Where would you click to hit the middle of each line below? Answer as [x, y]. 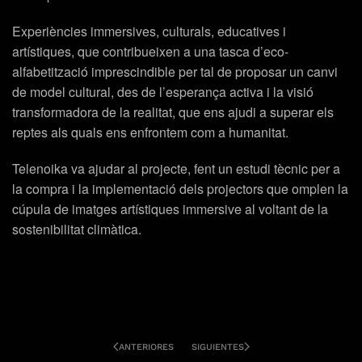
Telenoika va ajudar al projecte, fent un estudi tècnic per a [176, 169]
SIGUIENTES [217, 347]
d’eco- [269, 52]
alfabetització [50, 72]
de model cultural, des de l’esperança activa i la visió [163, 92]
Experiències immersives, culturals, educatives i [149, 32]
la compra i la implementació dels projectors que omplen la [180, 189]
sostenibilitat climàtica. [77, 229]
